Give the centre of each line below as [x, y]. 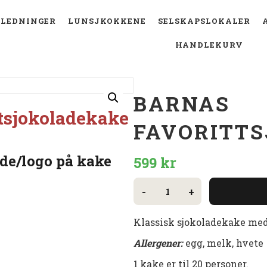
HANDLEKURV [209, 45]
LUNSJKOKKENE [107, 21]
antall [171, 201]
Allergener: [159, 243]
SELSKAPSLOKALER [204, 21]
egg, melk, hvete [224, 243]
